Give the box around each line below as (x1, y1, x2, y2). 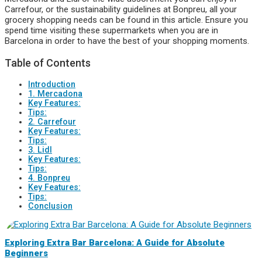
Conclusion (28, 201, 73, 211)
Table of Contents (5, 57, 91, 70)
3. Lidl (28, 145, 52, 155)
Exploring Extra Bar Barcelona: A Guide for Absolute (5, 237, 225, 248)
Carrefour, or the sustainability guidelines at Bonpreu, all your (5, 4, 237, 15)
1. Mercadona (28, 89, 82, 99)
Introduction (28, 80, 75, 89)
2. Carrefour (28, 117, 76, 127)
